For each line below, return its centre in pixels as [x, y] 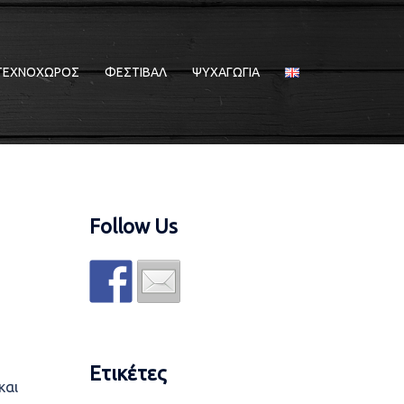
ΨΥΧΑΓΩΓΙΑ [226, 72]
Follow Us [133, 226]
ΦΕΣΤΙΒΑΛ [136, 72]
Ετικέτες [128, 373]
